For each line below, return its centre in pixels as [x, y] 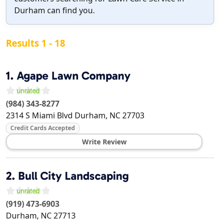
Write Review [104, 142]
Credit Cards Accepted [42, 128]
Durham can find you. [55, 11]
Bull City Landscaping [73, 176]
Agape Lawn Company [74, 76]
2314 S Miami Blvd [39, 116]
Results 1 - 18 [36, 43]
